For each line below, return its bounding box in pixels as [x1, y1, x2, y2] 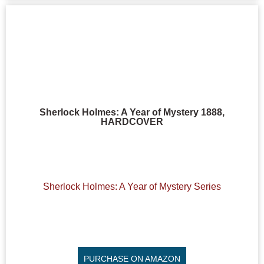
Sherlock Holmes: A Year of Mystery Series [43, 181, 221, 192]
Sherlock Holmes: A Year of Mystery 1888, [39, 107, 225, 118]
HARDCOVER [101, 117, 163, 127]
